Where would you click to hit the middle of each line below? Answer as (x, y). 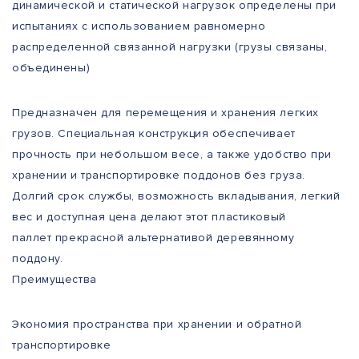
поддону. (41, 259)
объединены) (51, 68)
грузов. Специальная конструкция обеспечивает (154, 134)
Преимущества (54, 280)
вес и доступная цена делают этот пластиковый (149, 217)
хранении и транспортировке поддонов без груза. (159, 175)
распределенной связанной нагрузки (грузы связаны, (170, 47)
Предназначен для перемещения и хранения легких (165, 113)
